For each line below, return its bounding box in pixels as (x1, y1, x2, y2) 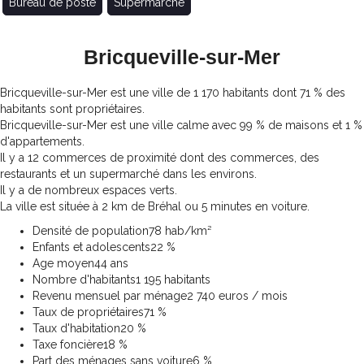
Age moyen (32, 257, 94, 271)
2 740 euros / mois (187, 289, 288, 303)
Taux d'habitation (32, 322, 120, 336)
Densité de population (32, 224, 149, 238)
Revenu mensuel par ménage (32, 289, 187, 303)
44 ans (94, 257, 128, 271)
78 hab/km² (149, 224, 211, 238)
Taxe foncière (32, 338, 103, 352)
